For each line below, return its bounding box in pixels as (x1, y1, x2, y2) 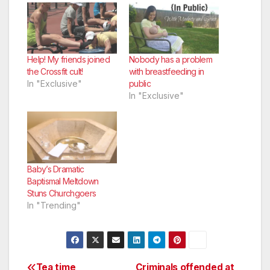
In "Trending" (27, 199, 81, 210)
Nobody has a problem (129, 54, 213, 65)
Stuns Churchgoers (27, 187, 96, 198)
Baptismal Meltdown (27, 175, 99, 186)
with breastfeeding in (129, 66, 204, 77)
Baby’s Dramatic (27, 163, 84, 174)
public (129, 78, 151, 89)
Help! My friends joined (27, 54, 110, 65)
